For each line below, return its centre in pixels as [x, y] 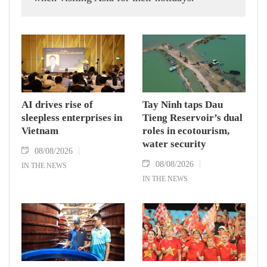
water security [174, 144]
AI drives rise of [57, 105]
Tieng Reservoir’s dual [193, 118]
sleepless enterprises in [72, 118]
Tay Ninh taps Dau [183, 105]
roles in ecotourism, [186, 131]
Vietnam [40, 131]
